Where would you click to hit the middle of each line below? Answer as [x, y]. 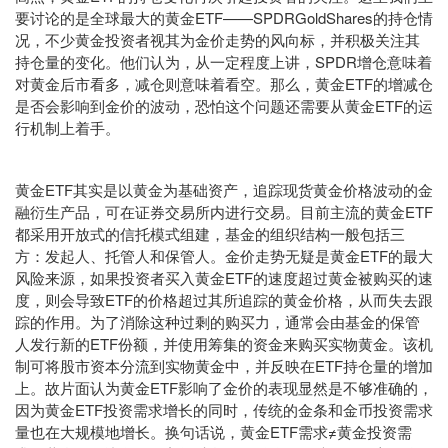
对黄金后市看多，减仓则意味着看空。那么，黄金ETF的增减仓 [224, 83]
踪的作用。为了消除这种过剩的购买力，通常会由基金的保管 [217, 321]
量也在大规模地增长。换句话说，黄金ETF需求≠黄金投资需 [213, 431]
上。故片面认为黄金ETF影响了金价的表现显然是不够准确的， [224, 387]
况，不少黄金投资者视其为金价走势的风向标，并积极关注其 [217, 39]
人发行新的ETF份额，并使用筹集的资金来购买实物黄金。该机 [224, 343]
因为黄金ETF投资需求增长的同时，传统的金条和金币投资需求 [224, 409]
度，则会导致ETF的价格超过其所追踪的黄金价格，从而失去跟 [224, 299]
